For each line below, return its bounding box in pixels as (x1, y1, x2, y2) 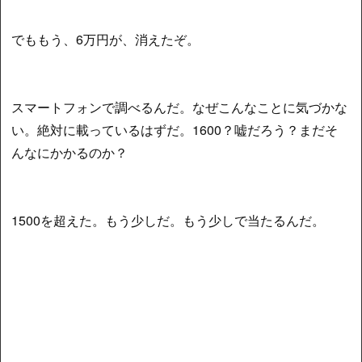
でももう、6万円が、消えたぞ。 (11, 29, 200, 48)
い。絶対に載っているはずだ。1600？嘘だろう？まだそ (11, 120, 339, 139)
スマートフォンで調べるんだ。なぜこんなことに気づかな (11, 97, 348, 116)
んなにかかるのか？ (11, 142, 128, 162)
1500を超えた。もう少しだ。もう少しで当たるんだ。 (11, 210, 326, 229)
